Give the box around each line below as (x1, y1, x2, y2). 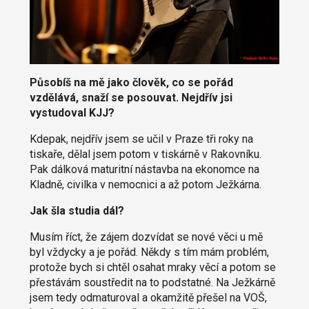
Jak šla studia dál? (29, 204, 124, 218)
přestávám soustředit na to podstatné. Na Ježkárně (29, 276, 275, 290)
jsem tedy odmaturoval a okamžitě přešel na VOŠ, (29, 291, 267, 305)
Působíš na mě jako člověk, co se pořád (29, 76, 233, 90)
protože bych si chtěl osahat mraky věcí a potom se (29, 261, 276, 275)
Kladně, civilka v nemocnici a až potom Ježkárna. (29, 178, 261, 192)
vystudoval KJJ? (29, 106, 114, 120)
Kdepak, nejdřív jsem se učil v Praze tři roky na (29, 132, 253, 146)
